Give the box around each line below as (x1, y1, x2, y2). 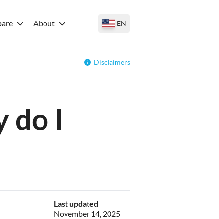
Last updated (54, 199, 98, 208)
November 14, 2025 (54, 209, 120, 218)
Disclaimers (94, 58, 130, 66)
